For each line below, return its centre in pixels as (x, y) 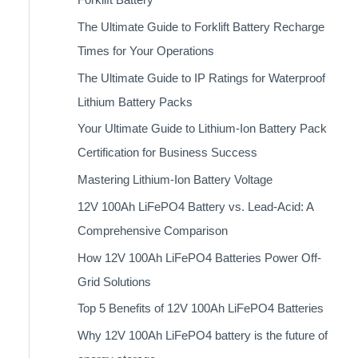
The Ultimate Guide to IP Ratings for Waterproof (201, 78)
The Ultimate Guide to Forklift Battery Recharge (201, 26)
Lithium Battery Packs (135, 101)
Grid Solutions (114, 281)
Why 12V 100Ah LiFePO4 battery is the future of (202, 335)
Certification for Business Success (167, 153)
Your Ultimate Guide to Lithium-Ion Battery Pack (202, 129)
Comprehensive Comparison (152, 230)
